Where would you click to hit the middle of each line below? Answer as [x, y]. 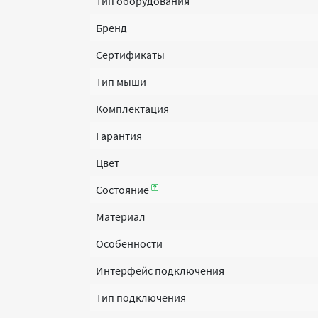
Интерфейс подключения [160, 270]
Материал [121, 216]
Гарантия [119, 136]
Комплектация [132, 109]
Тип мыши [121, 82]
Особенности [129, 243]
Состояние [124, 190]
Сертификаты [130, 55]
